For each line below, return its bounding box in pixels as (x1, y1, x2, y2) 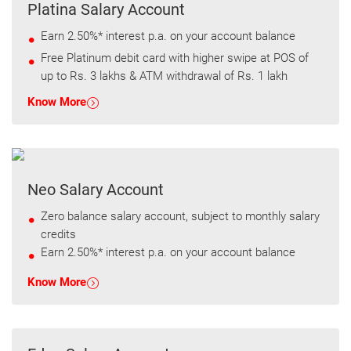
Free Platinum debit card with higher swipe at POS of (41, 51, 309, 65)
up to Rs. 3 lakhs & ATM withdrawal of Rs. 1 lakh (41, 69, 288, 83)
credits (41, 227, 76, 241)
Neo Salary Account (27, 180, 164, 199)
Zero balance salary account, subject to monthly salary (41, 209, 320, 223)
